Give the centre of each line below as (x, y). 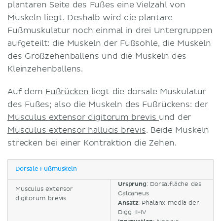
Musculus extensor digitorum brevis (83, 117)
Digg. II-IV (132, 212)
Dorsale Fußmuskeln (46, 169)
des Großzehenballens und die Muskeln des (97, 56)
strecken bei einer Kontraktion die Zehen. (92, 143)
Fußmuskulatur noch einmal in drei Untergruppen (110, 30)
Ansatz (128, 203)
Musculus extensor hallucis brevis (77, 130)
